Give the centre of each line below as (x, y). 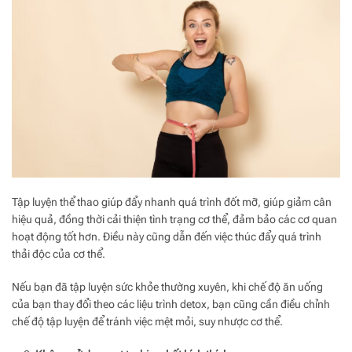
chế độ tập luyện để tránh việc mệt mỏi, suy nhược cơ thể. (147, 321)
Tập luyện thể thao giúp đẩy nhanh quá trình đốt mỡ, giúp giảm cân (172, 202)
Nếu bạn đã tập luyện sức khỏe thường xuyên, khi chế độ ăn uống (167, 286)
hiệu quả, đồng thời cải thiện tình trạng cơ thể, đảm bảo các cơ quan (174, 219)
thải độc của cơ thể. (60, 253)
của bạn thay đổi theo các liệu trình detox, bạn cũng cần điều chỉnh (171, 304)
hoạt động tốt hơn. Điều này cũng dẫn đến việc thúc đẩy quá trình (167, 236)
